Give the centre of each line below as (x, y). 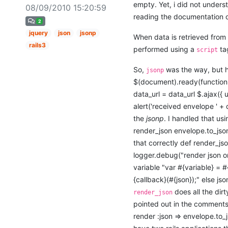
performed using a (165, 49)
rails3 (38, 45)
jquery (39, 33)
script (207, 50)
